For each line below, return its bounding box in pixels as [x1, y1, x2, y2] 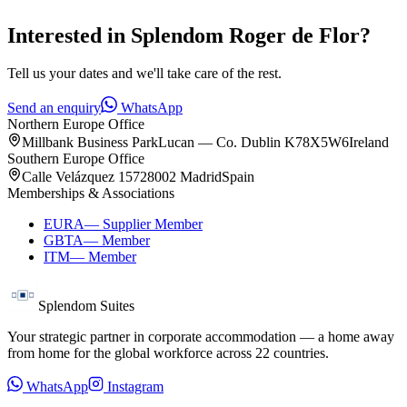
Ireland [349, 134, 389, 151]
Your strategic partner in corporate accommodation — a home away [7, 329, 394, 345]
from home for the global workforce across [7, 345, 255, 362]
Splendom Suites [38, 298, 134, 314]
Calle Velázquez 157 [22, 169, 140, 185]
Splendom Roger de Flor [131, 23, 360, 47]
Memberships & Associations [7, 185, 174, 202]
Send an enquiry [7, 100, 101, 116]
